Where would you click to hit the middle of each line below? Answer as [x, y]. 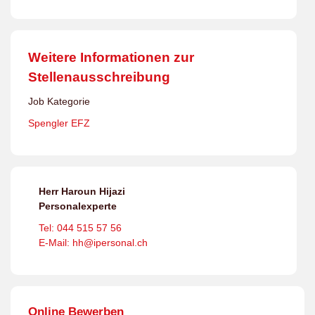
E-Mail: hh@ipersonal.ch [93, 243]
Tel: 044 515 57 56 [80, 228]
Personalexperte [78, 206]
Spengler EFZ [59, 123]
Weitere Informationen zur [111, 57]
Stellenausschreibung [99, 77]
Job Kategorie [59, 101]
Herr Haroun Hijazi [82, 191]
